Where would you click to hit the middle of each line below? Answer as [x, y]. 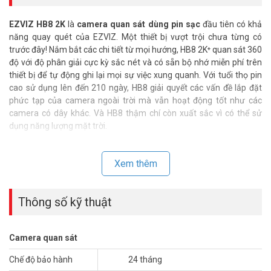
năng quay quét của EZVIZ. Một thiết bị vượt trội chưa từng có [135, 37]
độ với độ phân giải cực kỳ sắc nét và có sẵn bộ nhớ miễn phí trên [135, 62]
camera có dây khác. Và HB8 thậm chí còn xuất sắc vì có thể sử [135, 113]
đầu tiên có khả [231, 24]
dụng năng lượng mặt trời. [58, 126]
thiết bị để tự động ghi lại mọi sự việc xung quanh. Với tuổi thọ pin [135, 75]
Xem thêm [135, 164]
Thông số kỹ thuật [65, 202]
